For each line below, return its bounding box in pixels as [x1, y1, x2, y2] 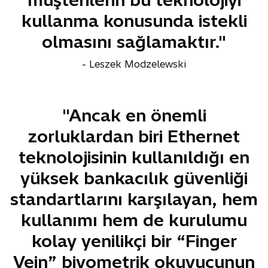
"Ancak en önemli [62, 105, 206, 126]
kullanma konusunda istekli [21, 10, 247, 32]
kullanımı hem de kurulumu [21, 209, 247, 231]
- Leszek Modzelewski [82, 58, 186, 71]
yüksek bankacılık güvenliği [20, 167, 248, 189]
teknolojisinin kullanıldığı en [19, 147, 249, 168]
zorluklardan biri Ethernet [28, 126, 240, 147]
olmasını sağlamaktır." [42, 31, 226, 53]
